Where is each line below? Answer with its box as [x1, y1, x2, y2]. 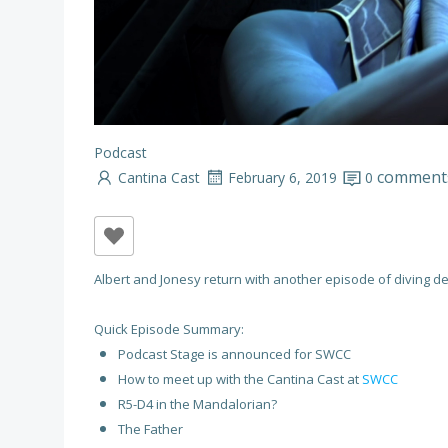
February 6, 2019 [228, 167, 337, 187]
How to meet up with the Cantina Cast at [118, 370, 362, 389]
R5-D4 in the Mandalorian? [118, 395, 277, 414]
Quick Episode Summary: [94, 320, 244, 339]
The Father [118, 420, 183, 439]
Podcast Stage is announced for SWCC [118, 345, 351, 364]
